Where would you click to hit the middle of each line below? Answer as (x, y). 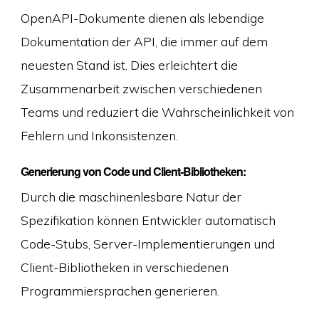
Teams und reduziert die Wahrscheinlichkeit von (157, 112)
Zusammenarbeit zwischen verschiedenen (141, 89)
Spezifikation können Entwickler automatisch (148, 220)
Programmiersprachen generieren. (120, 290)
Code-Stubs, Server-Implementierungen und (147, 243)
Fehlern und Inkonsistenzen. (99, 136)
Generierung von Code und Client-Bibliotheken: (133, 171)
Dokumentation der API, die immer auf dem (144, 42)
